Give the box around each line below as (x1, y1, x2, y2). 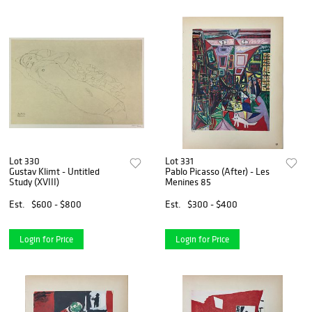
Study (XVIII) (9, 175, 59, 188)
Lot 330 (9, 154, 40, 167)
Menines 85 (165, 175, 212, 188)
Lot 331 (165, 154, 194, 167)
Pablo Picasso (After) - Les (165, 164, 270, 178)
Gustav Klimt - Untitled (9, 164, 100, 178)
